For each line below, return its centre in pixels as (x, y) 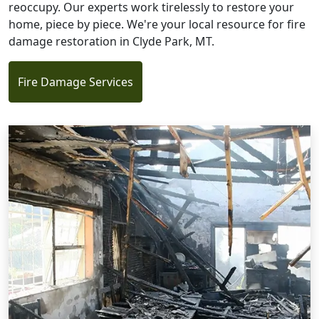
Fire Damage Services (75, 82)
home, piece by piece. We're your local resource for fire (157, 24)
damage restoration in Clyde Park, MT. (111, 41)
